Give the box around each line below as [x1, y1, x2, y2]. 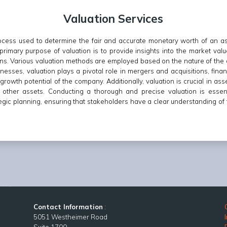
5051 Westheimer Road [33, 213, 107, 221]
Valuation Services [63, 12, 164, 26]
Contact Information [33, 203, 103, 211]
